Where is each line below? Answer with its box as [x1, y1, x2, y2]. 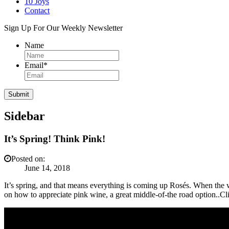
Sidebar [4, 109, 45, 123]
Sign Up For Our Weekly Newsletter [4, 23, 123, 32]
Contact [25, 6, 50, 15]
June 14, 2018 [25, 164, 70, 173]
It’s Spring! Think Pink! [4, 133, 105, 145]
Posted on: [11, 154, 45, 164]
